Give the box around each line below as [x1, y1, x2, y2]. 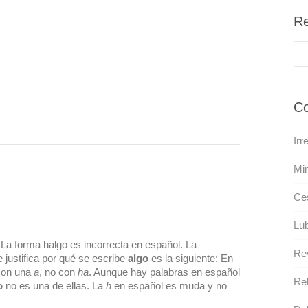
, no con [39, 265, 78, 278]
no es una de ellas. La [3, 279, 106, 291]
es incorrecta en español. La [67, 238, 197, 250]
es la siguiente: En [148, 252, 233, 264]
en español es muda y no [111, 279, 227, 291]
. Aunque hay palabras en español [89, 265, 240, 278]
